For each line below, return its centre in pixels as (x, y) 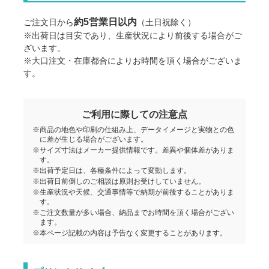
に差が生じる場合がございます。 (94, 140)
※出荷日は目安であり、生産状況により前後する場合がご (133, 36)
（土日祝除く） (167, 23)
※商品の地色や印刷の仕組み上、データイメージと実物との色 (134, 130)
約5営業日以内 (106, 22)
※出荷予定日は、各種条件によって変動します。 (112, 171)
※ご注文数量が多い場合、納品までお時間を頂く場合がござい (134, 213)
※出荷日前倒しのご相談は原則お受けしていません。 (119, 182)
